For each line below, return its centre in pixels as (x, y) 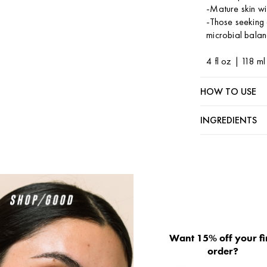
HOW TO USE (229, 91)
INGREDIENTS (229, 120)
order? (223, 251)
